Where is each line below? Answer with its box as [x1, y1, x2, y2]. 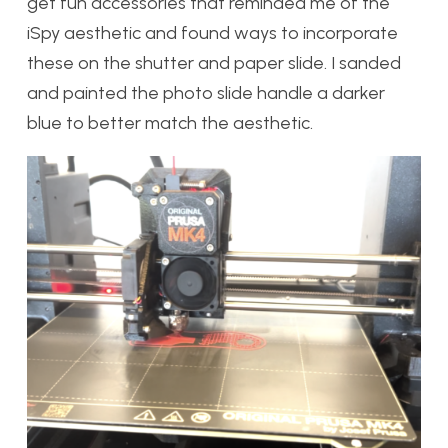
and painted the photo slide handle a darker [27, 82, 385, 105]
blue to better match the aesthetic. [27, 112, 313, 135]
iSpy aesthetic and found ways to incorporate [27, 22, 398, 45]
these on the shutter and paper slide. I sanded [27, 52, 401, 75]
